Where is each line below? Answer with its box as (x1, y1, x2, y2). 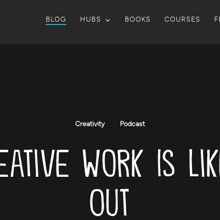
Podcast (119, 119, 145, 128)
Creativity (75, 119, 105, 128)
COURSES (165, 15, 200, 24)
